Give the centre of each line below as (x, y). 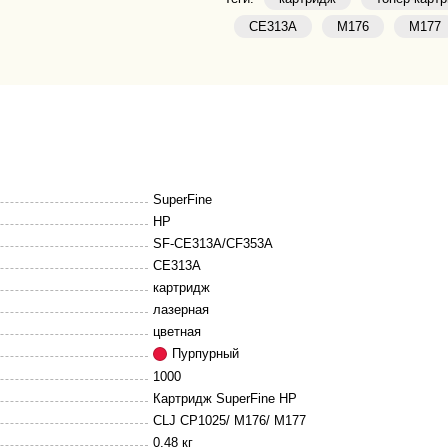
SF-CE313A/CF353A (213, 243)
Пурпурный (205, 353)
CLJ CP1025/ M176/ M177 (229, 420)
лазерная (181, 309)
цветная (177, 331)
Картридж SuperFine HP (225, 398)
